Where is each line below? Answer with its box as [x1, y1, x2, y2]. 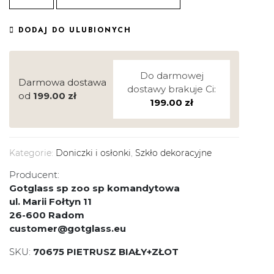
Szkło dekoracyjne [135, 148, 212, 158]
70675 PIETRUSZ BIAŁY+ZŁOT [33, 246, 179, 258]
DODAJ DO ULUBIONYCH [18, 25, 131, 35]
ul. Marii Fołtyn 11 [9, 196, 92, 208]
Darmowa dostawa [18, 76, 106, 89]
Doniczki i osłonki [56, 148, 131, 158]
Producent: [9, 169, 59, 181]
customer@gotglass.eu [9, 223, 126, 235]
